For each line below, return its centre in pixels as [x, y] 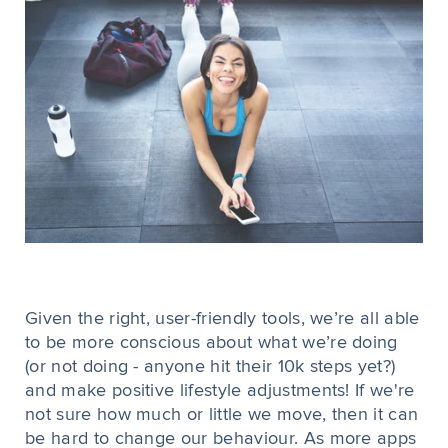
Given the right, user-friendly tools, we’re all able [222, 319]
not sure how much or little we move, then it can [222, 415]
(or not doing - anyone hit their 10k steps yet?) [210, 367]
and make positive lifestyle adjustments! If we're [220, 391]
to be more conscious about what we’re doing [211, 343]
